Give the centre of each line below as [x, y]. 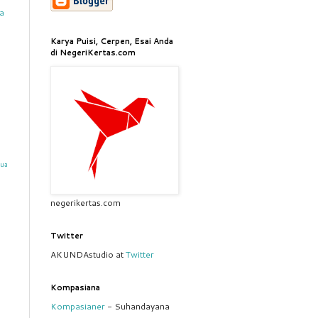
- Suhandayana [137, 306]
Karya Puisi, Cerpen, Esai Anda [112, 41]
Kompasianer [78, 306]
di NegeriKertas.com [93, 53]
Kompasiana [75, 287]
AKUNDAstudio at [88, 254]
